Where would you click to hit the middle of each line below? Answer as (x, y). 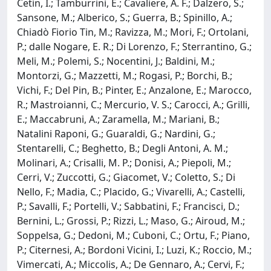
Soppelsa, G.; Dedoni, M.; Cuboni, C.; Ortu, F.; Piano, (133, 235)
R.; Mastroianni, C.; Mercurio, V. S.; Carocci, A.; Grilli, (133, 104)
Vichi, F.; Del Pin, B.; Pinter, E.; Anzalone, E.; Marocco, (134, 90)
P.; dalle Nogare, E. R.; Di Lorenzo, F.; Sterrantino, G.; (134, 46)
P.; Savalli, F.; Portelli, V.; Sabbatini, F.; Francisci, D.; (128, 206)
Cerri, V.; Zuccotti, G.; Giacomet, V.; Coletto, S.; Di (126, 177)
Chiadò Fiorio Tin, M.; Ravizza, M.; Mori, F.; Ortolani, (133, 32)
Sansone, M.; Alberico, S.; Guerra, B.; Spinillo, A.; (125, 17)
